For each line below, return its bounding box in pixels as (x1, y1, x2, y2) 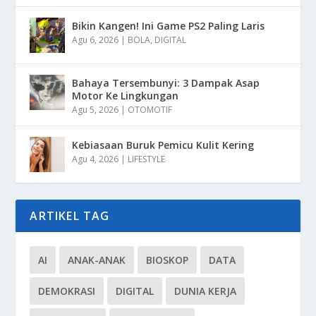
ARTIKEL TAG (30, 207, 110, 224)
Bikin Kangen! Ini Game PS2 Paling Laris (72, 18, 265, 32)
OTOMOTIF (128, 103, 173, 116)
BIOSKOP (146, 253, 189, 267)
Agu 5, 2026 (72, 103, 119, 116)
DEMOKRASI (38, 284, 96, 298)
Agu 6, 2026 (72, 33, 119, 46)
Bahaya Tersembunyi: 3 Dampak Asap (72, 75, 260, 90)
